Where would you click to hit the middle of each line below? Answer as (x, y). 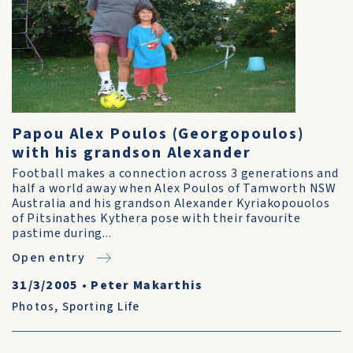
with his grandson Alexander (132, 153)
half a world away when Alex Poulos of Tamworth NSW (174, 188)
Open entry (48, 258)
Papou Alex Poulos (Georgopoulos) (158, 134)
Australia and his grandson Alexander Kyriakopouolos (171, 203)
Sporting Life (101, 307)
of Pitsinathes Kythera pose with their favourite (156, 218)
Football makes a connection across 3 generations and (175, 173)
